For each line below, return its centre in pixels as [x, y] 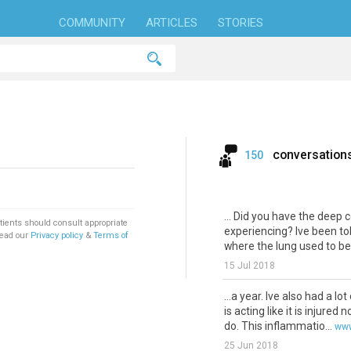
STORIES [240, 23]
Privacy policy [58, 235]
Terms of [111, 235]
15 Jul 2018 [249, 266]
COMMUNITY [92, 23]
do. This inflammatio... [278, 326]
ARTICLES [171, 23]
